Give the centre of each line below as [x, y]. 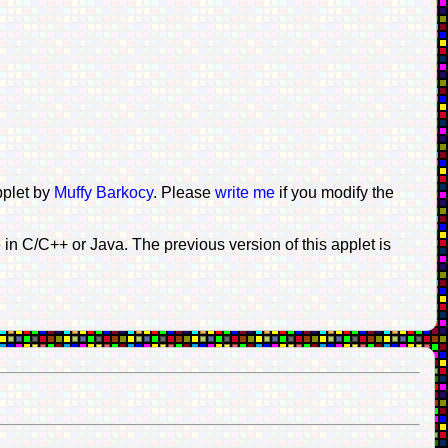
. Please [183, 192]
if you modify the [336, 192]
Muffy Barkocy [103, 192]
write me [246, 192]
